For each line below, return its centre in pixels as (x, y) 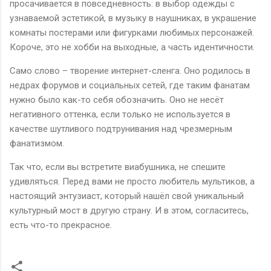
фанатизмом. (37, 143)
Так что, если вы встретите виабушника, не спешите (118, 167)
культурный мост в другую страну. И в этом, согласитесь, (129, 210)
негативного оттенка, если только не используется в (120, 114)
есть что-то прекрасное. (61, 225)
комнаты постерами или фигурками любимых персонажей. (132, 32)
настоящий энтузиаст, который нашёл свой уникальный (127, 196)
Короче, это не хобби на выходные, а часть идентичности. (132, 47)
